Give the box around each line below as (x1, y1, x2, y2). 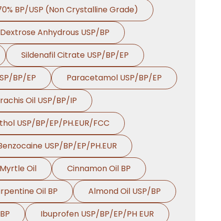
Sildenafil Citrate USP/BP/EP (21, 49, 129, 61)
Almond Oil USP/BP (88, 185, 161, 197)
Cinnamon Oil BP (67, 163, 131, 174)
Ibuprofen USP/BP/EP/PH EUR (40, 208, 154, 220)
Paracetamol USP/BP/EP (66, 72, 162, 83)
